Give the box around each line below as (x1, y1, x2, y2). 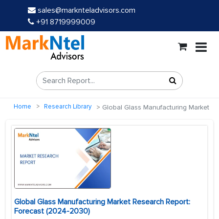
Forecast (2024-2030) (14, 206, 90, 217)
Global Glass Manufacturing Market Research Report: (14, 197, 190, 207)
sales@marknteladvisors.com (38, 5, 135, 15)
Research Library (44, 103, 91, 111)
